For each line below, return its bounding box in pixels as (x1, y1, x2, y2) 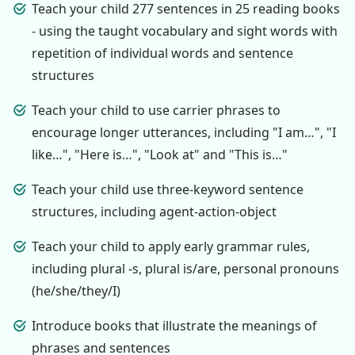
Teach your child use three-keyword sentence (32, 180, 303, 198)
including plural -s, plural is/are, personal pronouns (32, 259, 339, 277)
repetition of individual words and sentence (32, 44, 293, 62)
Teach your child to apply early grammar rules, (32, 237, 310, 255)
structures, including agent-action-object (32, 202, 277, 220)
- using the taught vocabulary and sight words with (32, 21, 338, 40)
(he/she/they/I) (32, 281, 120, 300)
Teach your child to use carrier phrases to (32, 101, 281, 119)
